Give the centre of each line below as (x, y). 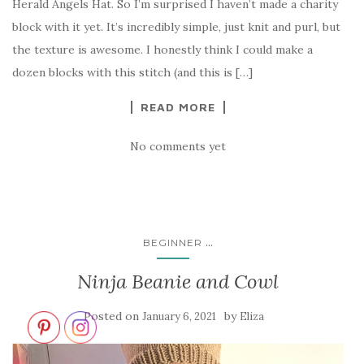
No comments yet (178, 147)
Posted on (113, 316)
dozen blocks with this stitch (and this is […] (132, 73)
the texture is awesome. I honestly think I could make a (162, 50)
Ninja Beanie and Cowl (178, 282)
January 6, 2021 (179, 317)
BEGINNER (173, 243)
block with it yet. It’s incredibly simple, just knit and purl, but (176, 27)
